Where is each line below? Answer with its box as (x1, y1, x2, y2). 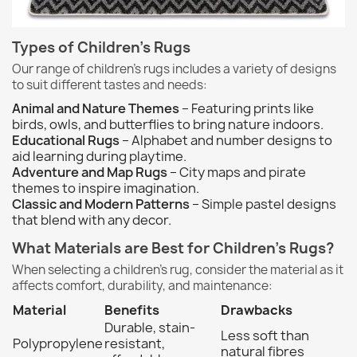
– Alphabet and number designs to (120, 131, 332, 149)
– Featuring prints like (179, 99, 314, 117)
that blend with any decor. (12, 210, 171, 229)
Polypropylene (13, 334, 103, 352)
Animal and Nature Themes (12, 99, 179, 117)
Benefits (104, 300, 159, 319)
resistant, (104, 334, 165, 352)
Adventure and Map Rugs (12, 163, 167, 181)
